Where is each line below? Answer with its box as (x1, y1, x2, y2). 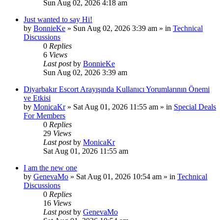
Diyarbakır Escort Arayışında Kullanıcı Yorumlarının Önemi (24, 84, 210, 93)
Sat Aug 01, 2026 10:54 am (76, 172, 162, 181)
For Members (24, 111, 65, 120)
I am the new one (24, 163, 77, 172)
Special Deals (174, 102, 216, 111)
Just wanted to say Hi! (24, 15, 92, 24)
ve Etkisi (24, 93, 51, 102)
